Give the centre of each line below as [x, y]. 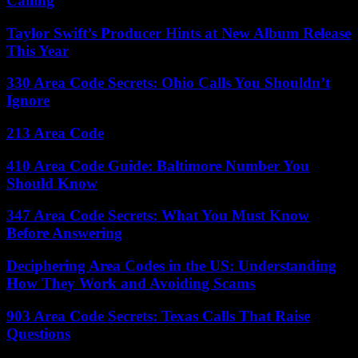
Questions [38, 333]
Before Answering [64, 233]
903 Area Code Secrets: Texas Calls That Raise [158, 316]
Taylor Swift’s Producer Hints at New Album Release [179, 33]
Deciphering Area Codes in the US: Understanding [171, 266]
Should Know [52, 183]
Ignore [28, 101]
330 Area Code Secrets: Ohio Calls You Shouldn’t [168, 83]
